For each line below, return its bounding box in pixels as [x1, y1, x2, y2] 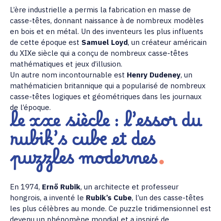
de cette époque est [10, 37, 81, 47]
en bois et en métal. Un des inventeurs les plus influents [10, 27, 203, 37]
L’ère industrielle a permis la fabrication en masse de [10, 5, 191, 15]
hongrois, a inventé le [10, 193, 86, 203]
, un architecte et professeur [80, 182, 179, 192]
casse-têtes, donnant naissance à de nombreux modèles [10, 16, 204, 26]
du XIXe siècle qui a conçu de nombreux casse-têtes [10, 48, 188, 58]
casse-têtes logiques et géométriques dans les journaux [10, 92, 202, 102]
